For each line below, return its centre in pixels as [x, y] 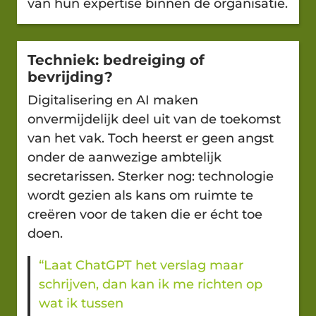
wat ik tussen [81, 303]
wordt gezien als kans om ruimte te [140, 195]
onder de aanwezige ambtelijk [124, 157]
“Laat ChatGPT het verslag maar [141, 265]
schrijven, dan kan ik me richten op [151, 284]
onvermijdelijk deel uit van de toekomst [154, 119]
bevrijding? [70, 77]
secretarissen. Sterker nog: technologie [151, 176]
